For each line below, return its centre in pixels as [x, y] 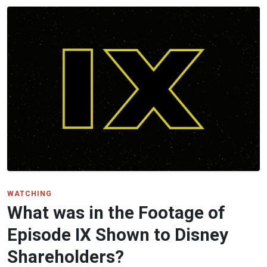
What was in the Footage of [116, 212]
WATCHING [30, 193]
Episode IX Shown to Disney [118, 235]
